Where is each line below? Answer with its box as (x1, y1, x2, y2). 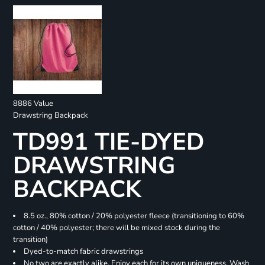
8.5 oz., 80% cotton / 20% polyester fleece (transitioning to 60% (23, 211, 244, 222)
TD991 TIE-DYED (12, 126, 204, 159)
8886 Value (12, 98, 53, 109)
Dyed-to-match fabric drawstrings (23, 246, 143, 257)
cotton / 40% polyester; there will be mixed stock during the (12, 222, 220, 234)
